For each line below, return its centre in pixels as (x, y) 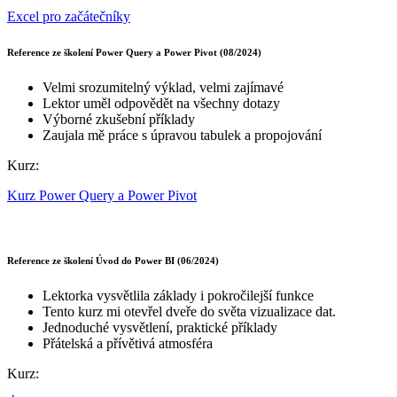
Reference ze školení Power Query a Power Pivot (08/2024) (134, 52)
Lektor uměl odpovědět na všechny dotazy (161, 103)
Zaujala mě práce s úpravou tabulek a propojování (182, 135)
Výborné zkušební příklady (119, 119)
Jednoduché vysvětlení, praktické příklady (160, 328)
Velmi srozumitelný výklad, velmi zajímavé (163, 87)
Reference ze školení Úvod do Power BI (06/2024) (113, 261)
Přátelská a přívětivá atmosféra (128, 344)
